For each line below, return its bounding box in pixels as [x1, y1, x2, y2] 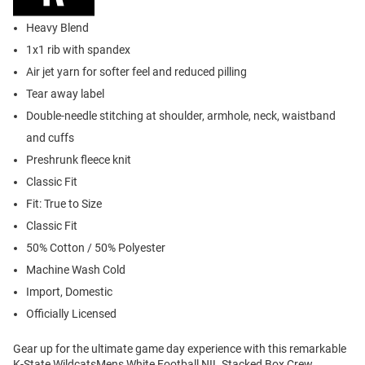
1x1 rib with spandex [26, 43, 130, 57]
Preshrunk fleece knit [26, 153, 131, 167]
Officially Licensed [26, 307, 117, 321]
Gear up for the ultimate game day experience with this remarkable [13, 342, 346, 356]
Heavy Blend [26, 21, 89, 35]
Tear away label [26, 87, 104, 101]
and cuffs [26, 131, 74, 145]
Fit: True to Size [26, 197, 102, 211]
